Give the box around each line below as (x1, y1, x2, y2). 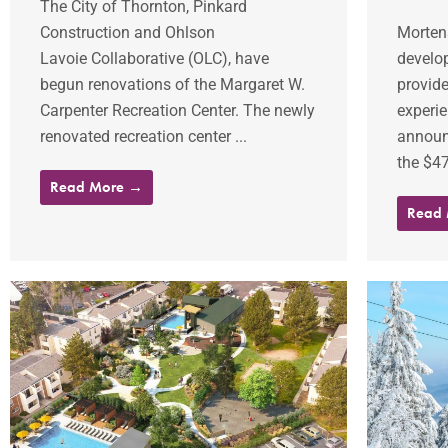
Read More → (50, 176, 143, 197)
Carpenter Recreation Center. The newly (40, 100, 315, 120)
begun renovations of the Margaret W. (40, 74, 305, 94)
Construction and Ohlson (40, 22, 215, 42)
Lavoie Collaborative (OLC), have (40, 48, 269, 68)
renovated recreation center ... (40, 126, 247, 146)
